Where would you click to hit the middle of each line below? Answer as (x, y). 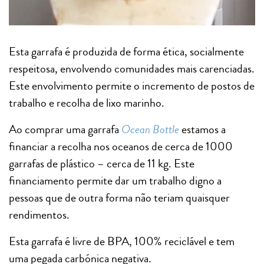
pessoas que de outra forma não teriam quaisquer (119, 197)
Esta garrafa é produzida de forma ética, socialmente (126, 51)
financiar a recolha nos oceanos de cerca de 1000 (121, 146)
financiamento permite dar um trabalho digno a (115, 180)
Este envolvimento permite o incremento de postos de (132, 85)
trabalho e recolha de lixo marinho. (87, 103)
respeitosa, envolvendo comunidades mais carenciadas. (132, 68)
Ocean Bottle (150, 129)
